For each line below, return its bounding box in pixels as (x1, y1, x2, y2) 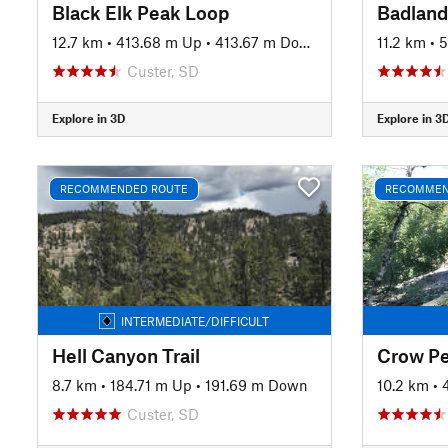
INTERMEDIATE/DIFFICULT (121, 313, 270, 328)
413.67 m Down (215, 32, 299, 51)
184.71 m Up (110, 375, 192, 394)
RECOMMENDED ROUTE (60, 182, 188, 195)
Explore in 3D (52, 111, 125, 125)
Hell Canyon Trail (52, 343, 200, 367)
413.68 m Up (116, 32, 202, 51)
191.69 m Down (205, 375, 308, 394)
